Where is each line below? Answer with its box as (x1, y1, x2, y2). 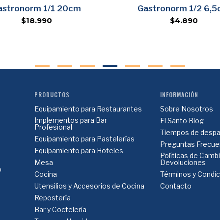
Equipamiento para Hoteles (34, 146, 123, 155)
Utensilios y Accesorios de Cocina (34, 182, 144, 190)
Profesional (34, 123, 72, 131)
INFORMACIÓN (160, 90, 199, 99)
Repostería (34, 193, 71, 202)
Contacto (160, 182, 192, 190)
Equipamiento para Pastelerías (34, 135, 135, 143)
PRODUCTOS (34, 90, 70, 99)
